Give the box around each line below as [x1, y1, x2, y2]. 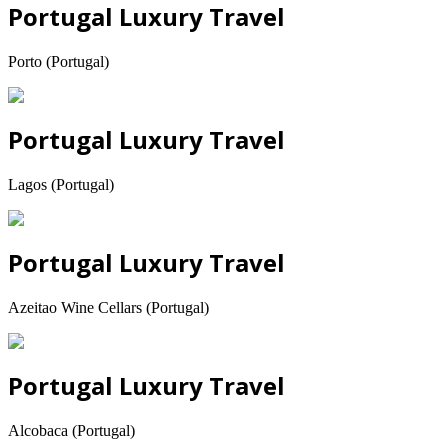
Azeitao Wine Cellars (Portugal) [8, 298, 209, 316]
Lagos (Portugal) [8, 176, 114, 194]
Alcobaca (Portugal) [8, 421, 135, 439]
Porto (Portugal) [8, 53, 109, 71]
